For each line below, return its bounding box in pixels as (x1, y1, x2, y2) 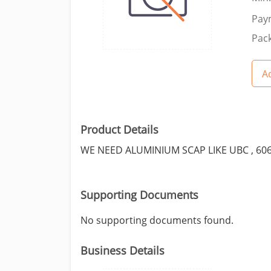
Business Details (80, 243, 165, 258)
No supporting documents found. (80, 214, 233, 227)
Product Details (80, 122, 158, 137)
